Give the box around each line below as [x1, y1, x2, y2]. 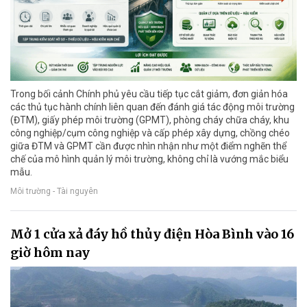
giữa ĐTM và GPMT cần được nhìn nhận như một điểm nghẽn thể [10, 140, 286, 152]
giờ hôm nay [10, 245, 90, 261]
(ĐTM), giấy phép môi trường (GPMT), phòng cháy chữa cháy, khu [10, 114, 289, 126]
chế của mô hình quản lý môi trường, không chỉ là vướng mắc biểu [10, 153, 288, 165]
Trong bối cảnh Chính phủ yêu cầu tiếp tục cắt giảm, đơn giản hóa [10, 88, 288, 100]
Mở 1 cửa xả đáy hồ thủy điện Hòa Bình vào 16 [10, 226, 294, 243]
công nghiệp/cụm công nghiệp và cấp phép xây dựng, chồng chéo [10, 127, 290, 139]
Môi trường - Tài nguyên [10, 186, 98, 196]
